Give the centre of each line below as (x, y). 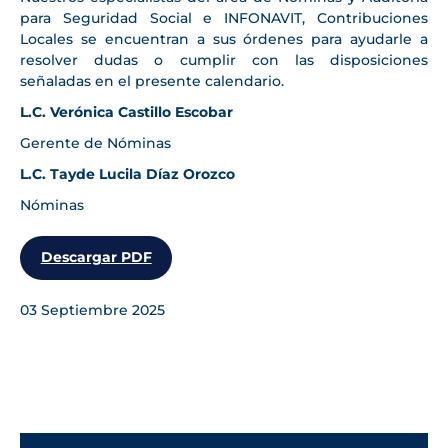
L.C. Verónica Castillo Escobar (126, 112)
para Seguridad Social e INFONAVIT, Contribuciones (224, 18)
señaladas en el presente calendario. (152, 81)
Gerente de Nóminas (95, 143)
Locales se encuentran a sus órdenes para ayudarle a (224, 39)
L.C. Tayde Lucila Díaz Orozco (127, 174)
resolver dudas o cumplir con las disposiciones (224, 60)
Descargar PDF (96, 257)
